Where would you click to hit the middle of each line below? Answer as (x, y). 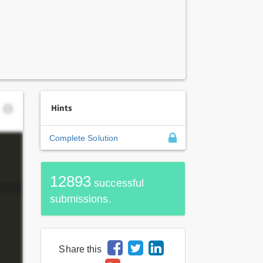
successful (118, 183)
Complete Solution (84, 138)
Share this (80, 249)
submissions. (80, 199)
